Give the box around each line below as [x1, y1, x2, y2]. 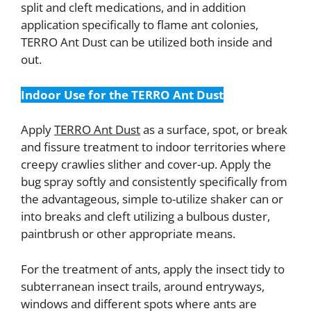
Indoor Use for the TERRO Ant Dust [21, 86, 224, 103]
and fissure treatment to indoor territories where [21, 139, 286, 155]
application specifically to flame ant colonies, [21, 17, 258, 33]
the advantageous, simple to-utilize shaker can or [21, 191, 283, 208]
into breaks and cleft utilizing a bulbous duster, [21, 208, 270, 225]
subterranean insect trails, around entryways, [21, 278, 264, 294]
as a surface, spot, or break [140, 121, 287, 138]
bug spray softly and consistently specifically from [21, 174, 287, 190]
